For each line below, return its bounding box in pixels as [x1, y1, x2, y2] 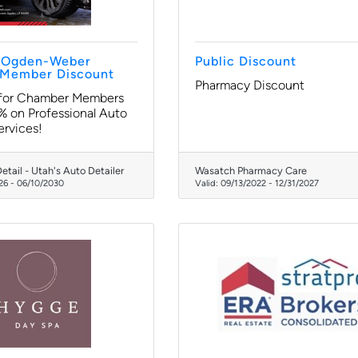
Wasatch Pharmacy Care [195, 165, 307, 177]
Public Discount [195, 54, 296, 69]
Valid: [195, 177, 221, 189]
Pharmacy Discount [195, 78, 304, 93]
